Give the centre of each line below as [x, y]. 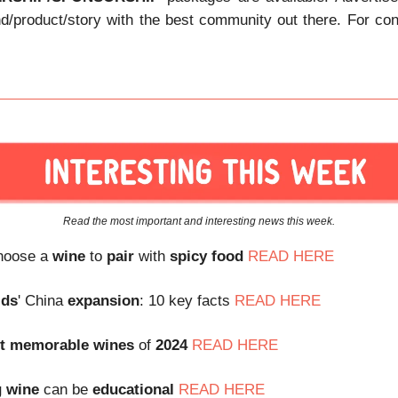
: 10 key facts [187, 300]
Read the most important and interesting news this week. [199, 221]
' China [43, 300]
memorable [49, 345]
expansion [103, 300]
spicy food [207, 256]
